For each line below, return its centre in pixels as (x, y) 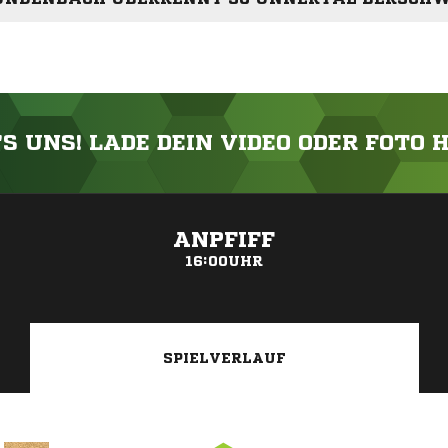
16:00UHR (224, 261)
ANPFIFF (224, 240)
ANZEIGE (224, 204)
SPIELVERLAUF (224, 358)
